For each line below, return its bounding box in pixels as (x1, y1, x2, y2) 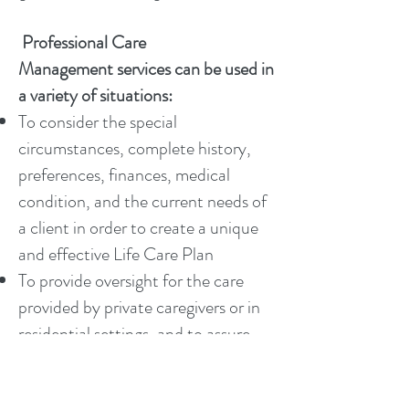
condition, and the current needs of (18, 188, 267, 215)
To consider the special (18, 109, 177, 135)
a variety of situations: (18, 82, 173, 109)
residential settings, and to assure (18, 320, 250, 347)
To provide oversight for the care (18, 267, 244, 294)
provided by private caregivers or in (18, 294, 260, 320)
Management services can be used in (18, 56, 274, 82)
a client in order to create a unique (18, 215, 258, 241)
